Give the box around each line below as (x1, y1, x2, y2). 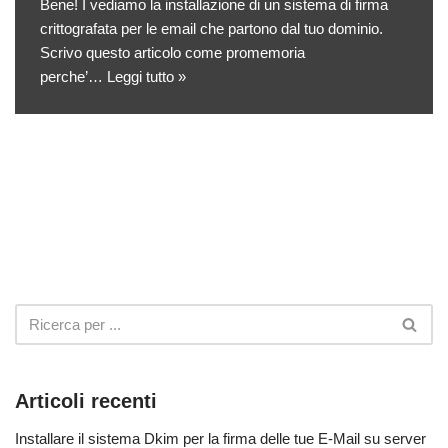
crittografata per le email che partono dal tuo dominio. (40, 20, 383, 37)
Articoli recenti (15, 390, 157, 412)
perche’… (40, 68, 107, 85)
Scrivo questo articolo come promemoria (40, 44, 305, 61)
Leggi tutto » (107, 68, 186, 85)
